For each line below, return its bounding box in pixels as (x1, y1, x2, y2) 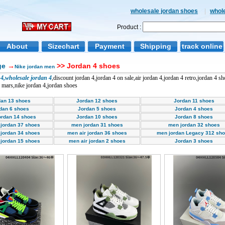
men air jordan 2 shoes (68, 138, 126, 144)
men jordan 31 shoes (71, 122, 123, 128)
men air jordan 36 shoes (67, 130, 127, 136)
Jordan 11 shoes (173, 98, 214, 103)
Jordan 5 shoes (78, 106, 116, 111)
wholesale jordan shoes (131, 8, 198, 15)
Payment (94, 42, 125, 50)
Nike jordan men (15, 64, 55, 69)
